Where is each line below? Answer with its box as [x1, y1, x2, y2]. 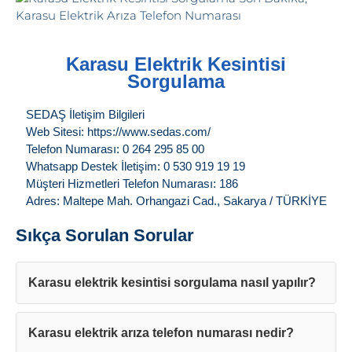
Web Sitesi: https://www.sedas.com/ [25, 125, 211, 139]
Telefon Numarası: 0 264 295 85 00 [25, 142, 204, 156]
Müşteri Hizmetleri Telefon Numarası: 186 [25, 177, 238, 191]
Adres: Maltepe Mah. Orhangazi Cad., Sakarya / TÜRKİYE [25, 194, 327, 208]
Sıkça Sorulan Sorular [16, 225, 194, 246]
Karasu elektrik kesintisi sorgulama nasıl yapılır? [28, 276, 316, 290]
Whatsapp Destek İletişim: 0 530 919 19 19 [25, 159, 245, 174]
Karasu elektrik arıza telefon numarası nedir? [28, 326, 294, 340]
